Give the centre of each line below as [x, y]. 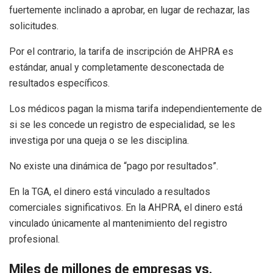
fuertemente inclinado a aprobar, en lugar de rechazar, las [129, 10]
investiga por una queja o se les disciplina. [99, 140]
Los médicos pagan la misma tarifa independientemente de [136, 108]
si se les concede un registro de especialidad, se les [122, 124]
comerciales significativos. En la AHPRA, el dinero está [126, 207]
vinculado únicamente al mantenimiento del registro [118, 223]
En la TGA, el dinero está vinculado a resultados [110, 191]
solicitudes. [34, 26]
